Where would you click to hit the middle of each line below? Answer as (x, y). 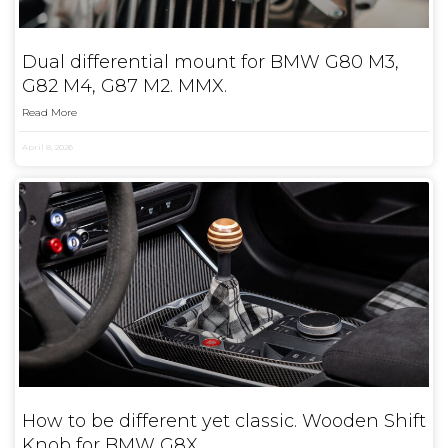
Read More (49, 112)
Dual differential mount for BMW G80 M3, (210, 62)
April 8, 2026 (47, 147)
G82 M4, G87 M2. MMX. (124, 86)
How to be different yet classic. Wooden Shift (224, 421)
